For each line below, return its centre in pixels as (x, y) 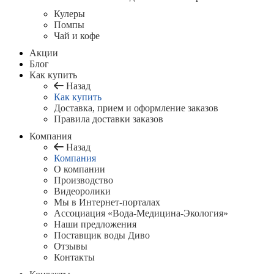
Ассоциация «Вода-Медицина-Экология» (141, 213)
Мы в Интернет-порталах (107, 202)
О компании (80, 169)
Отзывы (71, 246)
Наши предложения (95, 224)
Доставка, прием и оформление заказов (136, 108)
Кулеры (69, 14)
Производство (83, 180)
